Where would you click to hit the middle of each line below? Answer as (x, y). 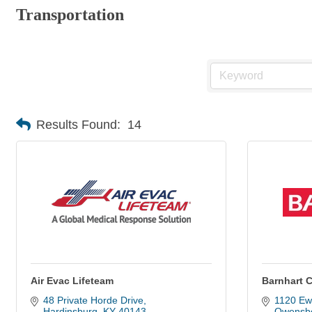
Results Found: (78, 124)
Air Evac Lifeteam (72, 281)
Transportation (70, 15)
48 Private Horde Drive (93, 300)
